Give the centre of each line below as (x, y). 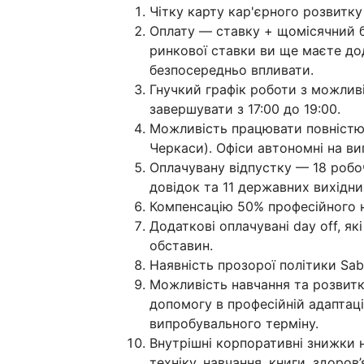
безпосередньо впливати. (234, 70)
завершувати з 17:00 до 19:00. (247, 109)
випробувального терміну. (234, 323)
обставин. (181, 245)
